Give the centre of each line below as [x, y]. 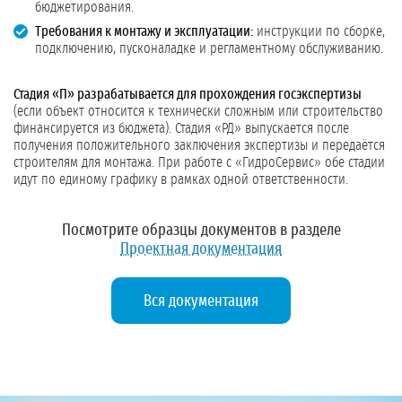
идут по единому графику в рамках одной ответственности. [181, 180]
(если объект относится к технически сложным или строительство [198, 112]
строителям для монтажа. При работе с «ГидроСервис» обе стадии [199, 163]
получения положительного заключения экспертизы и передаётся [199, 146]
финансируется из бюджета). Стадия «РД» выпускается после [181, 129]
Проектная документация [201, 250]
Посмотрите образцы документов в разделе [201, 231]
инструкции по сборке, [319, 32]
